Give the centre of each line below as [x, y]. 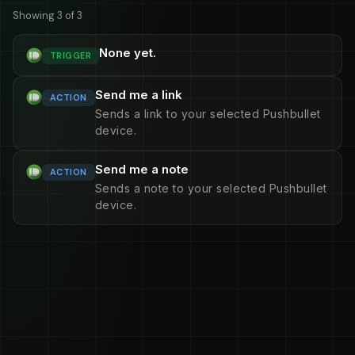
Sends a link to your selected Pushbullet [208, 114]
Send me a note [141, 169]
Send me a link [138, 95]
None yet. [128, 53]
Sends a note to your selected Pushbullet [211, 188]
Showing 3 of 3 [48, 15]
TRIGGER [71, 55]
